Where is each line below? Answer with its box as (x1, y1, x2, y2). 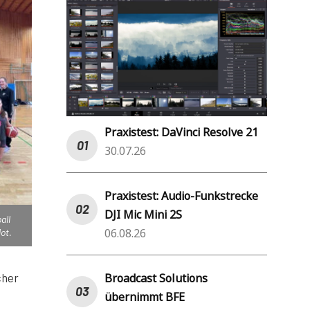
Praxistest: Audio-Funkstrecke (104, 188, 258, 203)
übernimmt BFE (104, 289, 185, 304)
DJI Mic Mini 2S (104, 206, 182, 222)
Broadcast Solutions (104, 270, 208, 286)
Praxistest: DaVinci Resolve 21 (104, 124, 258, 140)
